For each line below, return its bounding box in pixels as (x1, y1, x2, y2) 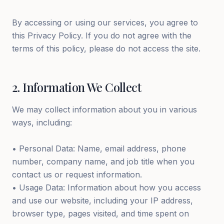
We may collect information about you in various (12, 104, 197, 114)
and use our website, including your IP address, (12, 195, 193, 205)
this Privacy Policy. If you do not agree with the (12, 30, 191, 40)
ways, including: (12, 117, 72, 127)
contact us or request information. (12, 169, 142, 179)
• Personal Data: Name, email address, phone (12, 143, 186, 153)
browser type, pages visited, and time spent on (12, 208, 189, 218)
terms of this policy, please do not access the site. (12, 43, 200, 53)
